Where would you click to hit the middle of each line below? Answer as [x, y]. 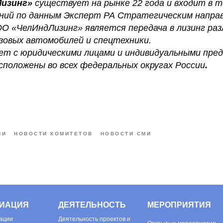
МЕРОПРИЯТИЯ [179, 205]
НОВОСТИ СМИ [126, 134]
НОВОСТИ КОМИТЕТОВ [54, 134]
